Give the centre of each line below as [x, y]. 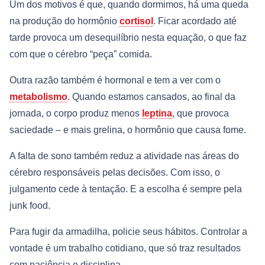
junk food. [30, 206]
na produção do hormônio [64, 21]
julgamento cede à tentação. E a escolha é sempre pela [126, 189]
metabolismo [38, 97]
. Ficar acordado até [195, 21]
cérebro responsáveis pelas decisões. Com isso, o [115, 173]
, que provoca [201, 114]
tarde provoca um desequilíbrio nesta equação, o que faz [128, 38]
